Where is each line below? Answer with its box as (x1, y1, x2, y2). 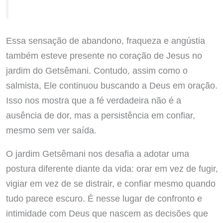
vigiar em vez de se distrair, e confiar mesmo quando (5, 178, 216, 189)
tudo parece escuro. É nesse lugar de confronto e (5, 193, 202, 204)
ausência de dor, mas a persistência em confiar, (5, 110, 195, 121)
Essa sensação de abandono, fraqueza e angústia (5, 35, 205, 46)
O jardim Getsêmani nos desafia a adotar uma (5, 148, 189, 159)
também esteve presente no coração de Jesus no (5, 50, 202, 61)
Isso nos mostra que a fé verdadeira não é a (5, 95, 181, 106)
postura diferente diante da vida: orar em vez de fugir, (5, 163, 218, 174)
